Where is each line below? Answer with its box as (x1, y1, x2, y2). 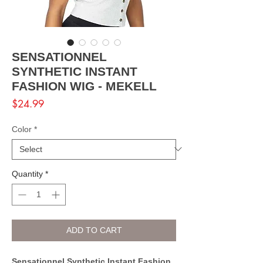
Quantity (12, 168, 43, 178)
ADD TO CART (66, 225, 122, 235)
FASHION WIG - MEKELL (12, 79, 157, 93)
